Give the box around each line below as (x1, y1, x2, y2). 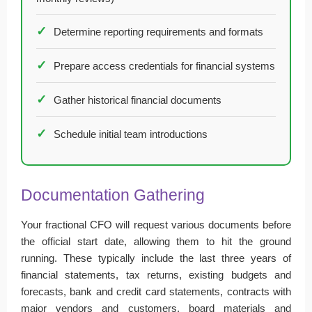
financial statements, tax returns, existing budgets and (21, 268, 291, 281)
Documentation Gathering (21, 186, 205, 204)
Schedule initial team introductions (54, 127, 208, 140)
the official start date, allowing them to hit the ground (21, 235, 291, 247)
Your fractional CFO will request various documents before (21, 218, 291, 231)
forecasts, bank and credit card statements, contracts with (21, 285, 291, 297)
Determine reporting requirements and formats (54, 25, 263, 38)
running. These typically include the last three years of (21, 251, 291, 264)
